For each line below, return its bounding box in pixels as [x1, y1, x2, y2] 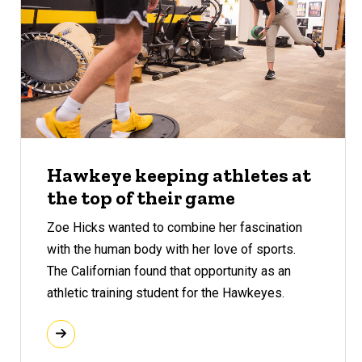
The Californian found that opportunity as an [47, 263, 292, 279]
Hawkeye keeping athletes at [47, 163, 312, 187]
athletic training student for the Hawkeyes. [47, 284, 285, 301]
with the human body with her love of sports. [47, 241, 297, 257]
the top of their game [47, 186, 236, 210]
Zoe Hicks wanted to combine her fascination [47, 219, 303, 235]
